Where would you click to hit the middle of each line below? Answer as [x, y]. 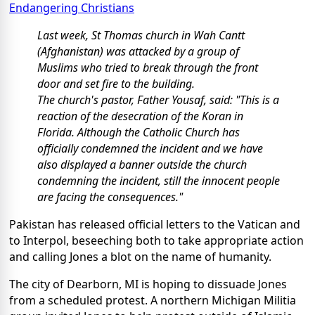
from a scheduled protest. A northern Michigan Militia [153, 301]
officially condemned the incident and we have [150, 149]
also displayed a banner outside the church [142, 165]
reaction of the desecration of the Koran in [140, 116]
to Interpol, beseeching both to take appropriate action [156, 241]
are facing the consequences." [110, 197]
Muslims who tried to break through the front [148, 68]
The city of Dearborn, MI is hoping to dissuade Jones [148, 284]
